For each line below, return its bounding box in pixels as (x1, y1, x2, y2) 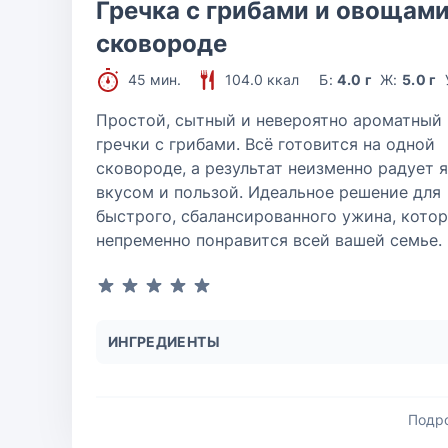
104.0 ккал (225, 71, 299, 88)
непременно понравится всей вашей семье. (96, 230, 442, 250)
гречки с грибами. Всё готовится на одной (96, 134, 435, 154)
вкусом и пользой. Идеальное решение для (96, 182, 441, 202)
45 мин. (128, 71, 181, 88)
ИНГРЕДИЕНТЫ (108, 333, 220, 350)
